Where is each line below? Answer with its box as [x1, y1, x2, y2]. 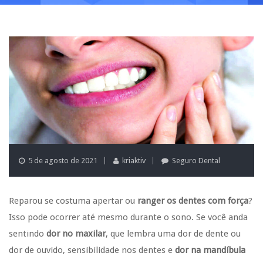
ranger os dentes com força [137, 195, 248, 206]
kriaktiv [122, 156, 146, 165]
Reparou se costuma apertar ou [9, 195, 137, 206]
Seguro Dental [172, 156, 220, 165]
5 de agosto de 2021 [26, 156, 97, 165]
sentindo [9, 228, 46, 239]
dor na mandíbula [175, 244, 245, 255]
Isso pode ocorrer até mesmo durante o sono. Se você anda [9, 211, 248, 222]
